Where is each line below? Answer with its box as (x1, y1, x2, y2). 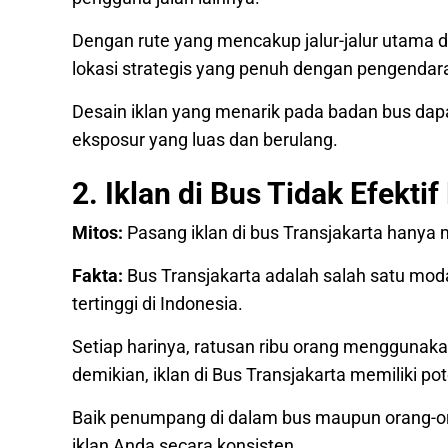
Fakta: (72, 265, 123, 286)
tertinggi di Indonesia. (72, 293, 247, 314)
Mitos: (72, 222, 127, 243)
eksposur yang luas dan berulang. (72, 129, 338, 150)
